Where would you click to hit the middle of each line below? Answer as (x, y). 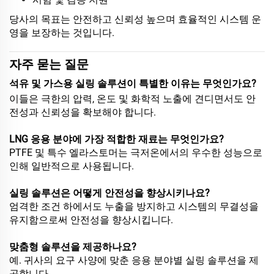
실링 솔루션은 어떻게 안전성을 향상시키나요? (109, 193)
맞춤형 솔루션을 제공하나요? (73, 246)
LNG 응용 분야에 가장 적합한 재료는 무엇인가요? (117, 139)
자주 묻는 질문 (49, 64)
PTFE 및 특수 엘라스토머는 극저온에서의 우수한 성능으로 (136, 152)
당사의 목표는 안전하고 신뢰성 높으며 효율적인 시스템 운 (135, 19)
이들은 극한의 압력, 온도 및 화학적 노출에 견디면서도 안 (132, 98)
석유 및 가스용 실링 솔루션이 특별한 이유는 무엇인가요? (133, 83)
